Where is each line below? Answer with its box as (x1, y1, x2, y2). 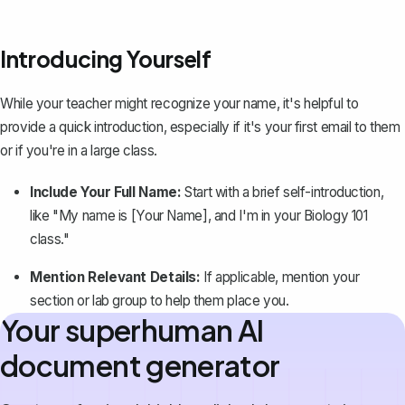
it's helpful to (282, 95, 359, 113)
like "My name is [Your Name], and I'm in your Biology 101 (30, 207, 368, 225)
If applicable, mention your (200, 268, 360, 287)
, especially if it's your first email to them (163, 118, 400, 137)
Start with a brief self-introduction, (181, 184, 384, 202)
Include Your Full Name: (30, 184, 182, 202)
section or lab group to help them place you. (30, 292, 289, 310)
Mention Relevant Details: (30, 268, 201, 287)
